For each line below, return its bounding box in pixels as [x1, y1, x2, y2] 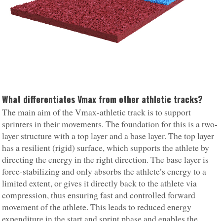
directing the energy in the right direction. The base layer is [2, 153, 209, 165]
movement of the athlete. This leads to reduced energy [2, 201, 192, 213]
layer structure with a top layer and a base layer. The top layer [2, 130, 215, 142]
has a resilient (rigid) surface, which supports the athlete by [2, 142, 210, 153]
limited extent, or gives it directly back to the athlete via [2, 177, 197, 189]
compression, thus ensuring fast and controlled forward [2, 189, 196, 201]
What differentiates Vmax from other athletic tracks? [2, 92, 203, 106]
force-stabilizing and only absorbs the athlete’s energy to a [2, 165, 207, 177]
